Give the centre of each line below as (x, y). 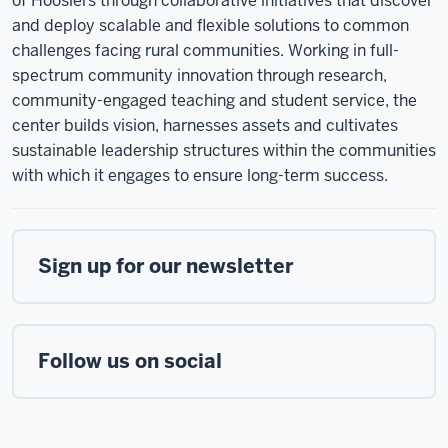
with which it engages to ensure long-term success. (200, 175)
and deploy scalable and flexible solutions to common (210, 25)
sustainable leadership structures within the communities (224, 150)
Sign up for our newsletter (165, 266)
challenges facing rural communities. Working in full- (205, 50)
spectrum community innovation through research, (199, 75)
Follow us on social (130, 361)
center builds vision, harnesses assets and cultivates (205, 125)
